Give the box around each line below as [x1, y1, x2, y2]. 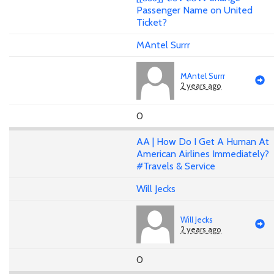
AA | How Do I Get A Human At [136, 136, 269, 148]
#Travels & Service [136, 160, 215, 172]
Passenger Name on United [136, 4, 253, 17]
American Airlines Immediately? [136, 148, 269, 160]
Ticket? [136, 17, 167, 29]
